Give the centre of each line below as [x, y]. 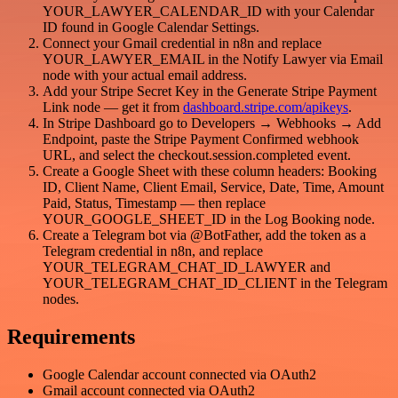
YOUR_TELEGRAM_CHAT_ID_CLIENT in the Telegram [215, 283]
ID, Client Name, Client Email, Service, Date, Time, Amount [213, 187]
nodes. [61, 299]
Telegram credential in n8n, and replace [153, 251]
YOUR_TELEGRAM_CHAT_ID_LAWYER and [187, 267]
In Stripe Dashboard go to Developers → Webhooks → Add [212, 123]
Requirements [71, 337]
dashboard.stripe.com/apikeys [266, 107]
